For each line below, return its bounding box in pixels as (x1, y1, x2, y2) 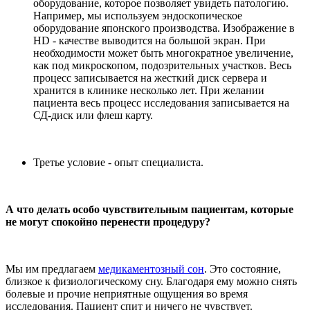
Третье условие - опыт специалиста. (33, 156, 206, 168)
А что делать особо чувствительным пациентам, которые (6, 203, 293, 215)
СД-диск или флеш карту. (33, 109, 153, 121)
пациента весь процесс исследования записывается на (33, 96, 289, 109)
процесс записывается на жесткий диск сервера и (33, 71, 267, 84)
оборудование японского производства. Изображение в (33, 21, 295, 34)
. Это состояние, (204, 262, 281, 275)
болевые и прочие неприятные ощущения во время (6, 287, 248, 300)
